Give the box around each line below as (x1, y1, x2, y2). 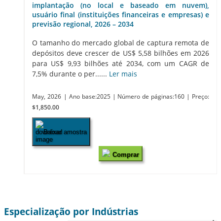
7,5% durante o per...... (32, 69, 109, 79)
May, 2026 (32, 93, 61, 101)
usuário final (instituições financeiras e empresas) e (32, 9, 209, 19)
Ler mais (109, 69, 137, 79)
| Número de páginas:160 (112, 93, 187, 101)
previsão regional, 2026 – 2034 (32, 19, 134, 29)
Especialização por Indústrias (4, 205, 138, 219)
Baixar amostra (43, 128, 87, 136)
